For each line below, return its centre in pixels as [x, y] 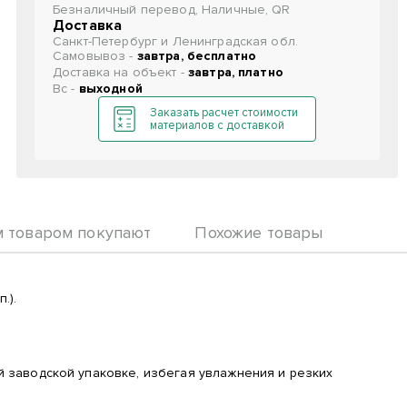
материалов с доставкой [217, 125]
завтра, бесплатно [197, 56]
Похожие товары [259, 233]
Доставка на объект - [120, 72]
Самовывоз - [95, 56]
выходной [110, 89]
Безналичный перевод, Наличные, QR [172, 10]
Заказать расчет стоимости [224, 113]
